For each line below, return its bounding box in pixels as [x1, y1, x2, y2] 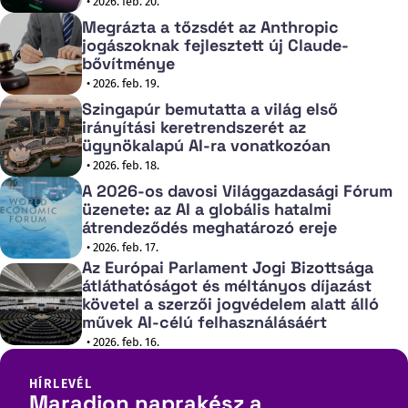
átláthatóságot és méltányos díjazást [82, 275, 372, 297]
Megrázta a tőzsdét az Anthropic [82, 15, 339, 37]
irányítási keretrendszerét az [82, 116, 306, 138]
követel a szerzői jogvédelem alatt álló [82, 293, 379, 315]
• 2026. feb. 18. [87, 158, 159, 172]
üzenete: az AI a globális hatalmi [82, 198, 331, 219]
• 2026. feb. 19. [87, 76, 159, 90]
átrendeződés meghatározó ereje [82, 216, 337, 238]
